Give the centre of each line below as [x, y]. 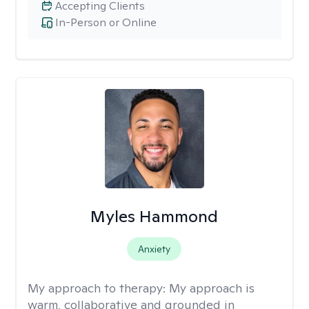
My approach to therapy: [98, 288]
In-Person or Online [106, 22]
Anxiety [154, 249]
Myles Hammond [154, 216]
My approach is [212, 288]
